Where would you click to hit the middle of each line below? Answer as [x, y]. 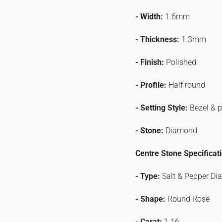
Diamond [181, 131]
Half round [187, 85]
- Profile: [152, 85]
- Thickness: [158, 39]
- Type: [148, 176]
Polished [181, 62]
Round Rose [188, 199]
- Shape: [151, 199]
